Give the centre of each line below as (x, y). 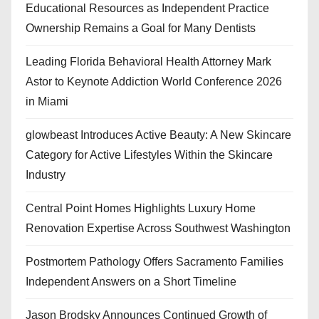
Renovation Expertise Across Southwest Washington (158, 229)
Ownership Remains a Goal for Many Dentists (141, 28)
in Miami (47, 102)
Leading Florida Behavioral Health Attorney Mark (148, 62)
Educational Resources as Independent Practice (147, 9)
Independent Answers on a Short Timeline (131, 282)
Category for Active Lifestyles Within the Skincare (149, 155)
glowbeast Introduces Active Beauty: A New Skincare (158, 135)
